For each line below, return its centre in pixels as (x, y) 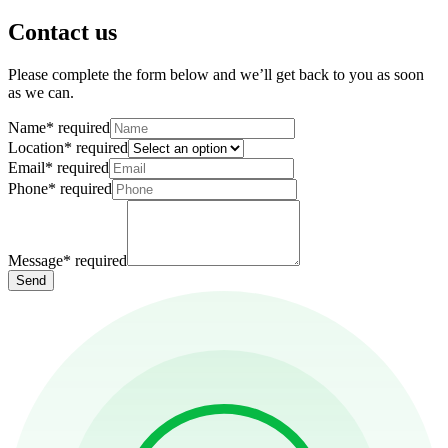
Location (36, 147)
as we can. (41, 92)
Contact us (62, 31)
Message (35, 260)
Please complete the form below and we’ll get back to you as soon (216, 74)
